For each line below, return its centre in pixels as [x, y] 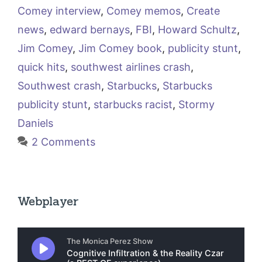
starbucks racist [133, 105]
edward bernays [90, 30]
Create [203, 11]
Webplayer [48, 201]
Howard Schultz [197, 30]
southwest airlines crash [131, 67]
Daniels [35, 123]
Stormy [196, 105]
